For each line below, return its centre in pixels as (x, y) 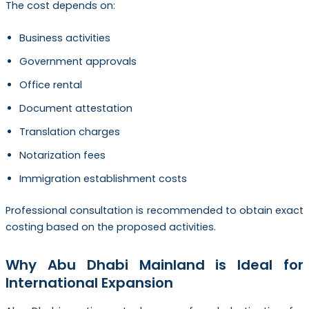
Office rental (50, 84)
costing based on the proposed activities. (110, 227)
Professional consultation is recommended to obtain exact (154, 210)
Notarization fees (62, 155)
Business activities (64, 38)
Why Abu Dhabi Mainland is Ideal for (154, 265)
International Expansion (89, 282)
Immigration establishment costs (103, 178)
